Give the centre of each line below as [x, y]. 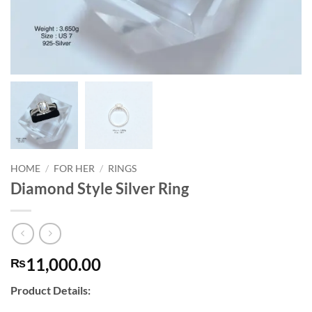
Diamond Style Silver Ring [100, 189]
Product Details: [50, 290]
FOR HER [75, 168]
